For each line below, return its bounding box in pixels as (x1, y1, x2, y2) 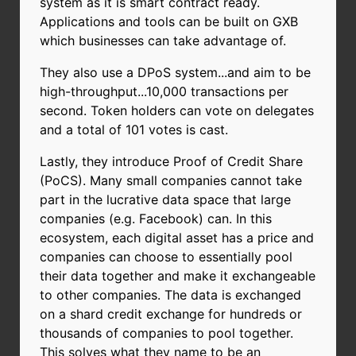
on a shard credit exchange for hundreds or (40, 305, 302, 322)
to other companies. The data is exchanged (40, 286, 301, 303)
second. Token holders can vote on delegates (40, 102, 314, 118)
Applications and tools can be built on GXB (40, 13, 298, 29)
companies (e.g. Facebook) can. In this (40, 210, 272, 226)
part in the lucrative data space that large (40, 191, 291, 207)
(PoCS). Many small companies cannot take (40, 172, 302, 188)
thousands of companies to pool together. (40, 324, 293, 341)
